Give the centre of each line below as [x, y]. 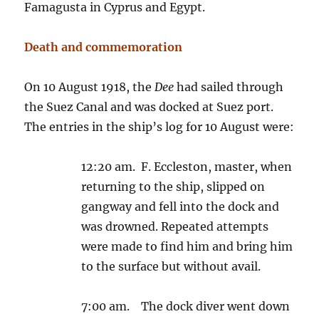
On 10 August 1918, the [90, 87]
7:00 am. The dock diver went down [186, 307]
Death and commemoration [104, 47]
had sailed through [229, 87]
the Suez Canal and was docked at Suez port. [149, 107]
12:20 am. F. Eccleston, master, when [187, 167]
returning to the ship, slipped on [173, 187]
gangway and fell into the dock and [181, 207]
